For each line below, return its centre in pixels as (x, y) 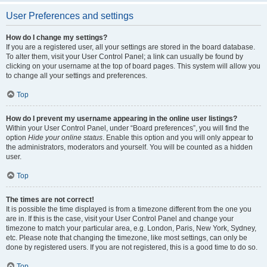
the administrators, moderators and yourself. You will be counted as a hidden (129, 147)
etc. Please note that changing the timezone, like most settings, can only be (127, 238)
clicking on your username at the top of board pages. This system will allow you (133, 66)
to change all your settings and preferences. (77, 76)
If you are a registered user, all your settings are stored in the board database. (131, 47)
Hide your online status (65, 138)
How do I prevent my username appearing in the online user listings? (122, 119)
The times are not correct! (50, 200)
